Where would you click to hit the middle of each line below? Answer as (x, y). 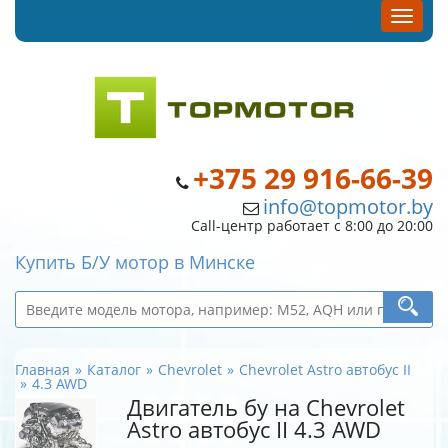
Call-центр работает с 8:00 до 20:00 (312, 225)
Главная (42, 369)
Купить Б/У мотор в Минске (135, 262)
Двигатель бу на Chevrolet (266, 407)
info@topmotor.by (348, 206)
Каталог (114, 369)
